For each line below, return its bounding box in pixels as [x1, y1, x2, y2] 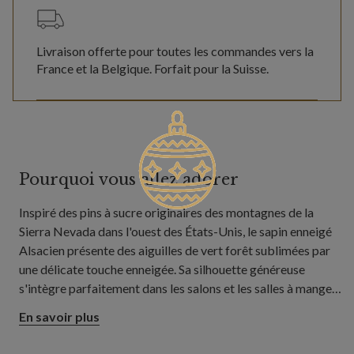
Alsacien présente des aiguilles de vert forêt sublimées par [19, 243, 330, 258]
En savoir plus [19, 309, 100, 325]
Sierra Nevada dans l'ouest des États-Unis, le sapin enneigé [19, 224, 332, 239]
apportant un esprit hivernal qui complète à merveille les [19, 299, 318, 315]
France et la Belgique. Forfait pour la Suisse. [36, 61, 269, 77]
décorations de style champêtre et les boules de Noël [19, 318, 303, 334]
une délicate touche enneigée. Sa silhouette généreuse [19, 262, 305, 277]
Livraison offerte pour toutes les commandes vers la [36, 43, 314, 59]
